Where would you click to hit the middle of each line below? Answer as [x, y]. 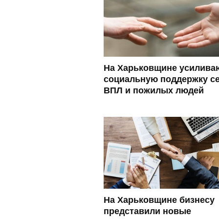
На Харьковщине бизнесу [159, 200]
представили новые [147, 211]
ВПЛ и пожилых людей [154, 90]
